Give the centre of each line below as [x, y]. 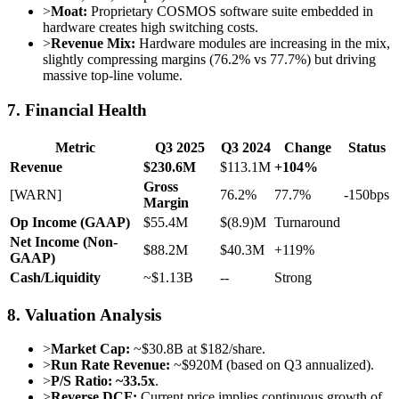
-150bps [366, 194]
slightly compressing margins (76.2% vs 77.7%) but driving [209, 60]
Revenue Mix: [93, 44]
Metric [75, 147]
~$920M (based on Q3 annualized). [272, 365]
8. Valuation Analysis [84, 314]
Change [307, 147]
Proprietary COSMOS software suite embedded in [230, 12]
